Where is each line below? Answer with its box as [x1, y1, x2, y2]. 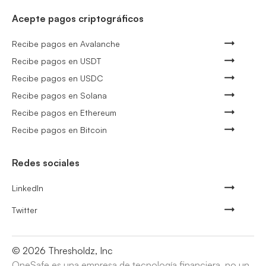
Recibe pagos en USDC [12, 72, 103, 83]
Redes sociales [12, 156, 80, 169]
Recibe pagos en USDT [12, 55, 101, 66]
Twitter [12, 204, 37, 215]
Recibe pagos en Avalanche [12, 38, 120, 49]
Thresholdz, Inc [46, 244, 113, 256]
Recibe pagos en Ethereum [12, 107, 116, 118]
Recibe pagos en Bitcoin [12, 124, 107, 135]
